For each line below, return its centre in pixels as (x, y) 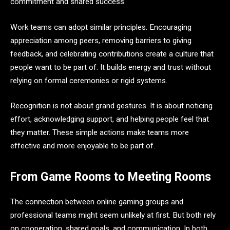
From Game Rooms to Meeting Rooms (111, 177)
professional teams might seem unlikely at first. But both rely (113, 215)
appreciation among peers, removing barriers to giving (101, 40)
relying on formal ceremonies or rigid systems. (89, 80)
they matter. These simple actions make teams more (100, 133)
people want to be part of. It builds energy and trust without (111, 67)
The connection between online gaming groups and (97, 202)
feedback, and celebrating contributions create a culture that (112, 54)
